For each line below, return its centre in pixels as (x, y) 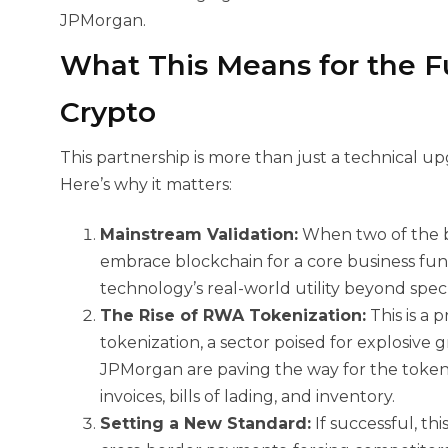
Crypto (108, 112)
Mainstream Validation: (199, 234)
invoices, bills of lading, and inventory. (247, 396)
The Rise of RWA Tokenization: (233, 315)
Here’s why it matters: (146, 184)
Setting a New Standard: (205, 423)
